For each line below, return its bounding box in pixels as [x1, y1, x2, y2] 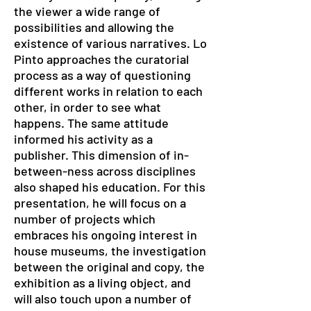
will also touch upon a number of [14, 291, 192, 306]
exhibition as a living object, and [14, 275, 191, 290]
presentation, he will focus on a [14, 195, 186, 210]
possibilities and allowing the [14, 19, 174, 35]
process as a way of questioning [14, 67, 191, 83]
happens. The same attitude [14, 115, 169, 131]
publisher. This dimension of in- [14, 147, 189, 162]
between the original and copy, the [14, 259, 205, 274]
